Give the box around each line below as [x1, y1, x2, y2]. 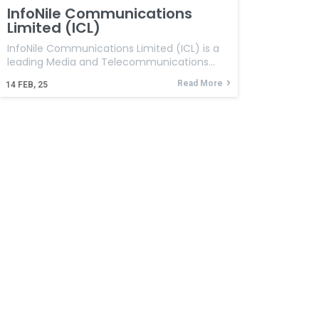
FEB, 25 [18, 80, 48, 90]
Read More [177, 78, 223, 89]
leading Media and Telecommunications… [7, 55, 215, 70]
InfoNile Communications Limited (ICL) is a [7, 41, 219, 56]
